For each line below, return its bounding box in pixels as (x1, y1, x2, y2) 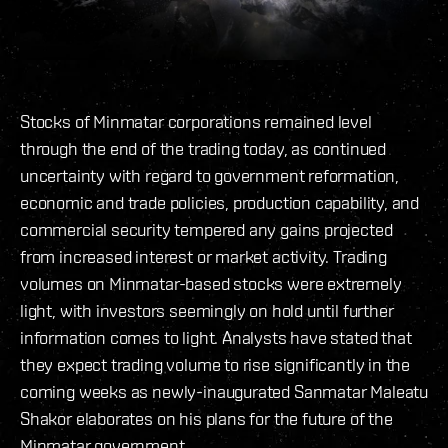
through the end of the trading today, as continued (20, 138, 387, 160)
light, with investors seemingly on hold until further (20, 300, 394, 322)
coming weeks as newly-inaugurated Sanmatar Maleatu (20, 381, 429, 403)
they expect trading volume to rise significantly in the (20, 354, 411, 376)
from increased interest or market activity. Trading (20, 246, 387, 268)
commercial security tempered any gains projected (20, 219, 393, 241)
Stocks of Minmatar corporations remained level (20, 111, 372, 133)
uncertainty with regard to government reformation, (20, 165, 400, 187)
